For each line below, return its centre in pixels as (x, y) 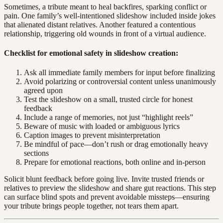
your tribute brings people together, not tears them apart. (91, 206)
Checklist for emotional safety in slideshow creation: (91, 53)
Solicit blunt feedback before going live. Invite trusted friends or (104, 179)
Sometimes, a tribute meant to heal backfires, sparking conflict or (105, 6)
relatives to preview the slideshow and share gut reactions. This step (110, 188)
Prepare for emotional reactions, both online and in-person (115, 162)
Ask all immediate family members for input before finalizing (119, 73)
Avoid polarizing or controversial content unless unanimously (120, 82)
